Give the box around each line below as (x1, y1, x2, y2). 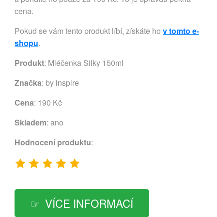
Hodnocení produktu (15, 137, 91, 148)
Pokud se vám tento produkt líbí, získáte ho (15, 25, 163, 37)
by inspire (46, 77, 79, 89)
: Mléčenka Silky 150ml (44, 57, 124, 69)
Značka (15, 77, 42, 89)
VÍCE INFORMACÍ (45, 195, 133, 211)
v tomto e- (163, 25, 199, 37)
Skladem (15, 117, 46, 128)
